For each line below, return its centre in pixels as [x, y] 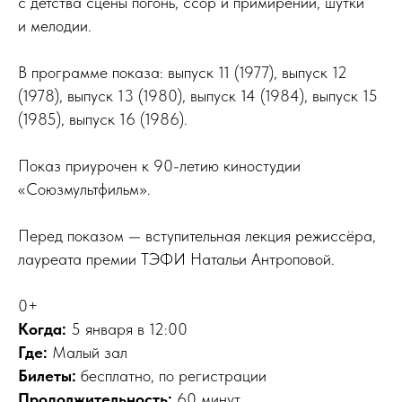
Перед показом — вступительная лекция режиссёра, [197, 236]
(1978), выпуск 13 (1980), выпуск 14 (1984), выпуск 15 [198, 96]
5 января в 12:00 [129, 329]
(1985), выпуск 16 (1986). [103, 119]
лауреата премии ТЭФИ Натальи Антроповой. [176, 259]
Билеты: [47, 376]
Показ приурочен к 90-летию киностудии [159, 166]
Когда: [44, 329]
